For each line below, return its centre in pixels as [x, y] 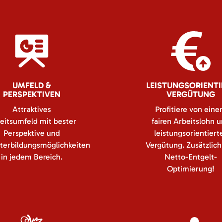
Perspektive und [31, 133]
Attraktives [31, 109]
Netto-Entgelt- [191, 157]
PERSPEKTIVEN [31, 94]
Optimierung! [191, 169]
